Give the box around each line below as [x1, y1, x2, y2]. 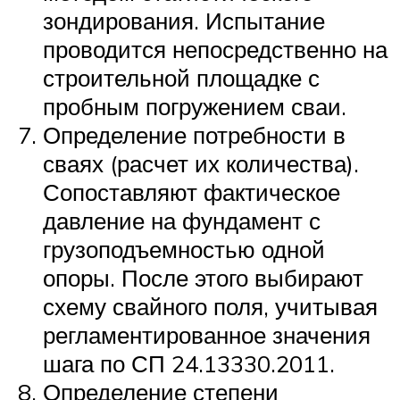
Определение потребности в [43, 120, 346, 149]
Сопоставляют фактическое [43, 177, 340, 206]
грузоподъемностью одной [43, 234, 325, 263]
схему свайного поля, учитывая [43, 291, 378, 321]
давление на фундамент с [43, 205, 321, 235]
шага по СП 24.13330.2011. [43, 348, 335, 378]
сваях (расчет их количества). [43, 148, 359, 178]
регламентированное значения [43, 320, 371, 349]
